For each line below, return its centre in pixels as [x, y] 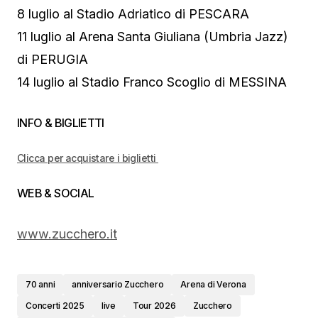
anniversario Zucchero [118, 284]
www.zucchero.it [67, 234]
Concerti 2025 [55, 305]
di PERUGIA [53, 59]
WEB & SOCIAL [57, 193]
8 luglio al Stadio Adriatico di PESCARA [133, 13]
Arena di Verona [213, 284]
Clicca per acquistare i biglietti [88, 158]
